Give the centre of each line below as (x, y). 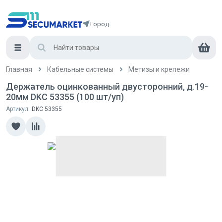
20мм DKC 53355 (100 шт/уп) (65, 97)
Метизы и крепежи (159, 69)
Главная (19, 69)
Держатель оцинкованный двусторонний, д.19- (107, 86)
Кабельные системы (80, 69)
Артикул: (18, 109)
